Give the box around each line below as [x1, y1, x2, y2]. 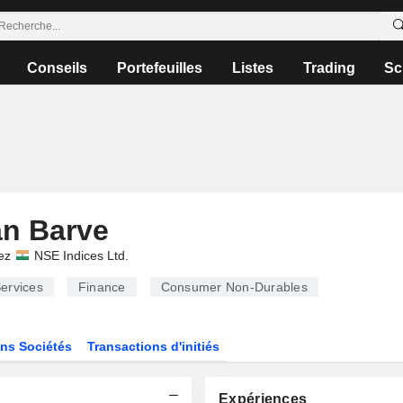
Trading [302, 60, 355, 76]
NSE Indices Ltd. [33, 248, 129, 263]
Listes [231, 60, 273, 76]
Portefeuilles [117, 60, 203, 76]
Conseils [27, 60, 88, 76]
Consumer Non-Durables [160, 280, 308, 294]
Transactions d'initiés [87, 339, 220, 354]
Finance [77, 280, 126, 294]
